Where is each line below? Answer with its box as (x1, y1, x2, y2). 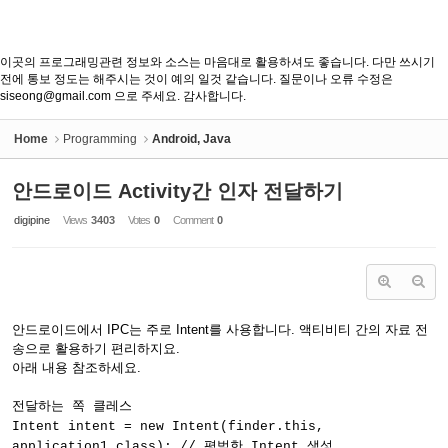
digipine (14, 214, 50, 226)
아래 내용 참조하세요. (12, 360, 141, 375)
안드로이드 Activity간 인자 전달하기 (12, 180, 343, 202)
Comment (173, 214, 215, 226)
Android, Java (152, 132, 231, 146)
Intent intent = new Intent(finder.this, (12, 419, 324, 434)
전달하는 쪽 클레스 (12, 399, 132, 414)
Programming (63, 132, 137, 146)
